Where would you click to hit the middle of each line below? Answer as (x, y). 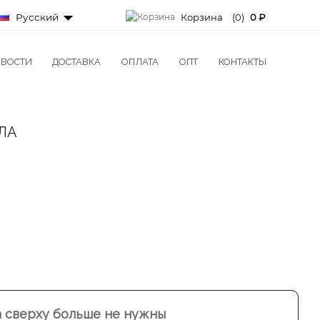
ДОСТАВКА (77, 62)
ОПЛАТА (140, 62)
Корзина (202, 17)
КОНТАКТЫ (243, 62)
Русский (36, 17)
